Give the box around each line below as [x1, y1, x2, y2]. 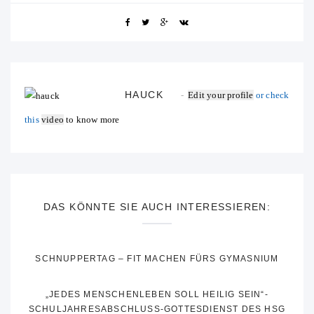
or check [253, 90, 289, 101]
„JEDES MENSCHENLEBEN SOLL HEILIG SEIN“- [46, 289, 268, 300]
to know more [63, 114, 120, 125]
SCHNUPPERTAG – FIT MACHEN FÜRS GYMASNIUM [35, 254, 279, 264]
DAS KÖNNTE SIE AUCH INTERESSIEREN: [43, 201, 271, 213]
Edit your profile [188, 90, 254, 101]
